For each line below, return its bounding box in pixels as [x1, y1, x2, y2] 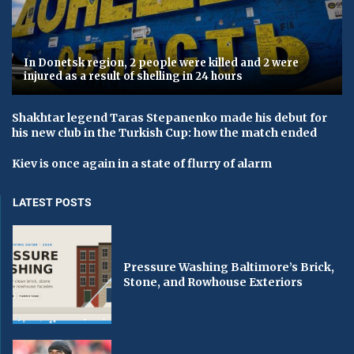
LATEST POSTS [13, 196, 92, 209]
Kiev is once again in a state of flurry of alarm [12, 156, 272, 171]
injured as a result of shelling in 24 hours [24, 70, 243, 84]
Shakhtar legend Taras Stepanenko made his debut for [12, 111, 327, 126]
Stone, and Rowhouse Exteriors [123, 274, 303, 289]
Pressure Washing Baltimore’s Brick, [123, 259, 335, 274]
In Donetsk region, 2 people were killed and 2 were [24, 56, 299, 70]
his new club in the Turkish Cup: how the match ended [12, 126, 317, 141]
